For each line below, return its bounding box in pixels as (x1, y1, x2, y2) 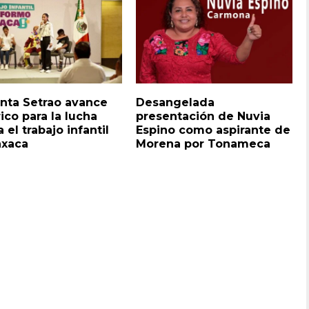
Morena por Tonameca (136, 137, 271, 150)
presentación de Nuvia (136, 109, 271, 123)
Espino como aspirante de (136, 123, 291, 137)
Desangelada (136, 95, 215, 109)
